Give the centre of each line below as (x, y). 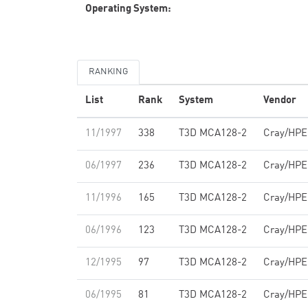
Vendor (280, 101)
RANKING (108, 72)
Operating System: (128, 9)
